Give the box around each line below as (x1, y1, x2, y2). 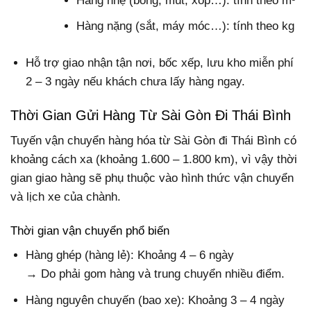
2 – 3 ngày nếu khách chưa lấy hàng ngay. (26, 74, 246, 88)
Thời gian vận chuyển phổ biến (10, 224, 169, 237)
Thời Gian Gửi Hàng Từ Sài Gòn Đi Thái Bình (10, 107, 291, 123)
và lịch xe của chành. (10, 190, 121, 203)
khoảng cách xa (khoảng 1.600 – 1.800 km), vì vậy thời (10, 152, 297, 166)
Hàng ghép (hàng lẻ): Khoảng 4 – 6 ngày (26, 249, 235, 262)
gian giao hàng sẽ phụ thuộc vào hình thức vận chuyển (10, 171, 294, 185)
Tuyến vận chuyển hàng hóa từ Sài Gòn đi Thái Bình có (10, 133, 296, 147)
